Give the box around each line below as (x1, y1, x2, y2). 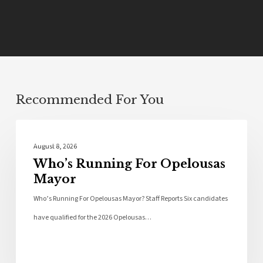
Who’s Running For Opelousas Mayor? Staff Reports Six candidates (33, 194, 228, 204)
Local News (34, 133, 93, 145)
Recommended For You (15, 92, 164, 108)
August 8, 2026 (33, 141, 77, 152)
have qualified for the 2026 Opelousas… (33, 213, 151, 223)
